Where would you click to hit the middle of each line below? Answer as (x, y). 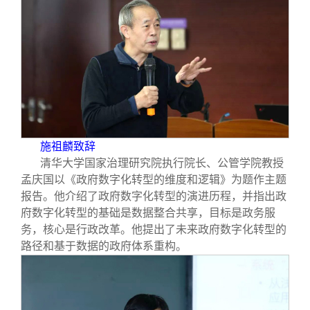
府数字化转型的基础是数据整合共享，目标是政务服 (148, 212)
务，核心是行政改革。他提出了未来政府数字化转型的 (154, 229)
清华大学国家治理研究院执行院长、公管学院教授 (162, 163)
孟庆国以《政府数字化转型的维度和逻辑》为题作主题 (154, 179)
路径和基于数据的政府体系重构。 (104, 246)
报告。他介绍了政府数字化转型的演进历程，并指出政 (154, 196)
